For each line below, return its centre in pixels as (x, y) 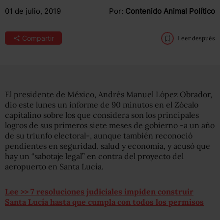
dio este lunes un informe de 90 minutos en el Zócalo (102, 105)
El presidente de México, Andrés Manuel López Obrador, (109, 94)
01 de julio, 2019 (33, 11)
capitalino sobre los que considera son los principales (102, 115)
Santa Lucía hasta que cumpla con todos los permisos (104, 202)
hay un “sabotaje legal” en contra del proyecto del (94, 156)
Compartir (38, 38)
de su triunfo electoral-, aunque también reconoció (99, 136)
